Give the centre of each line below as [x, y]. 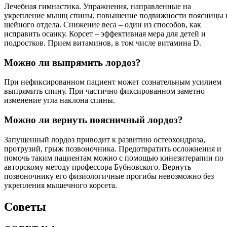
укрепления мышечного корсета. [61, 185]
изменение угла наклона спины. [60, 100]
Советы [25, 206]
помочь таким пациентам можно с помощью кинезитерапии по [114, 158]
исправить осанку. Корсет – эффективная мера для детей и [105, 33]
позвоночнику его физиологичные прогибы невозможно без [109, 176]
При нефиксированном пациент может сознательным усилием [113, 82]
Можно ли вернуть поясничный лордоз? [93, 120]
